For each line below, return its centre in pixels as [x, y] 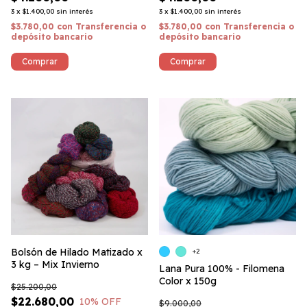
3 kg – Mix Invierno [55, 265]
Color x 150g [188, 281]
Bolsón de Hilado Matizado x [77, 252]
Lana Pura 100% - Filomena [222, 269]
